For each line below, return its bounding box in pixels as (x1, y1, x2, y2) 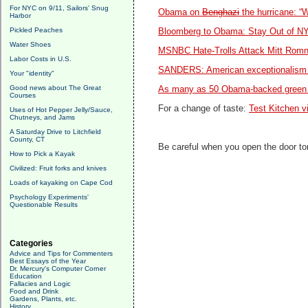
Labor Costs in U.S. (10, 55, 71, 63)
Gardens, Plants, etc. (10, 295, 77, 302)
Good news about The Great (10, 84, 101, 91)
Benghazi (202, 8, 240, 17)
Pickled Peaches (10, 26, 63, 34)
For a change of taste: (158, 104, 250, 113)
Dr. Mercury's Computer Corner (10, 265, 106, 272)
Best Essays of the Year (10, 257, 86, 265)
